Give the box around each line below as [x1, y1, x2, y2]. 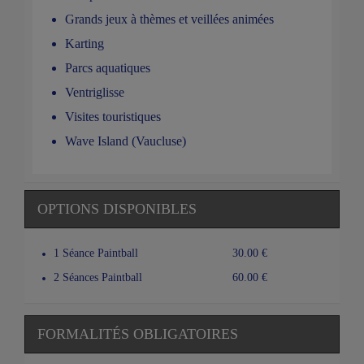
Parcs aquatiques [65, 60, 150, 75]
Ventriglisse [65, 84, 124, 99]
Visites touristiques [65, 109, 161, 123]
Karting [65, 36, 104, 50]
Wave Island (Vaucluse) [65, 133, 186, 148]
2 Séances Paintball [54, 271, 142, 284]
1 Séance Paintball [54, 246, 138, 259]
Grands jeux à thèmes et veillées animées [65, 11, 274, 26]
